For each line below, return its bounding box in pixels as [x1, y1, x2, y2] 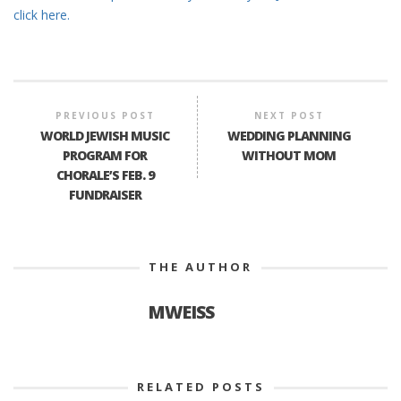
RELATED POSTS [136, 379, 265, 396]
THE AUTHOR [149, 259, 252, 276]
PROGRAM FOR [63, 147, 148, 165]
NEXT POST [253, 109, 324, 123]
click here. [13, 6, 70, 24]
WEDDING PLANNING [226, 127, 351, 145]
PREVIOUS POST [55, 109, 155, 123]
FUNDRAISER [68, 186, 141, 204]
